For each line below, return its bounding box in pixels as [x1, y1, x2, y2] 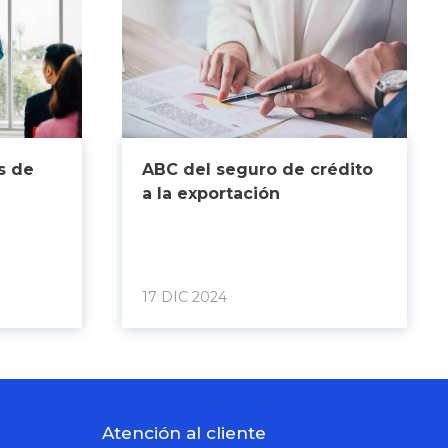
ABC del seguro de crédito [141, 160, 373, 179]
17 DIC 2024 [141, 288, 227, 306]
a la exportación [141, 184, 280, 203]
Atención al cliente [102, 423, 266, 443]
